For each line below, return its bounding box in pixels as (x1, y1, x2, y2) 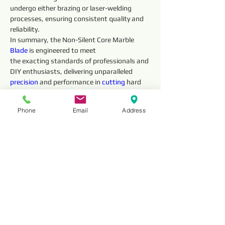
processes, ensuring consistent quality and (10, 15, 145, 23)
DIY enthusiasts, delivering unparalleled (10, 67, 134, 75)
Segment (131, 148, 161, 156)
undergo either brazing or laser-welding (10, 4, 133, 12)
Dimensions (131, 159, 169, 167)
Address (122, 106, 146, 114)
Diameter (71, 159, 100, 167)
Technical (11, 117, 42, 125)
